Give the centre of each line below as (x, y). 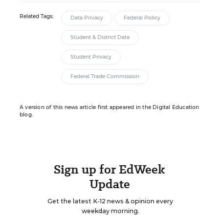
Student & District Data (100, 37)
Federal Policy (142, 18)
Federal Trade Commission (105, 77)
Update (109, 184)
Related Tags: (36, 16)
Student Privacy (91, 57)
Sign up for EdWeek (109, 169)
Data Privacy (87, 18)
